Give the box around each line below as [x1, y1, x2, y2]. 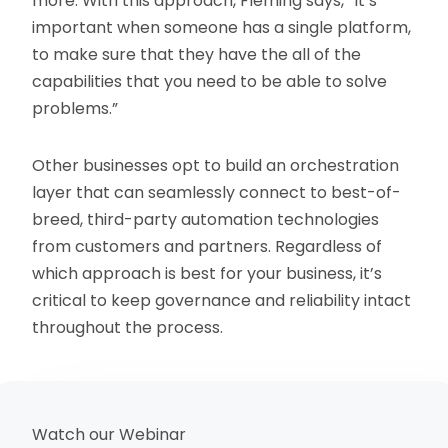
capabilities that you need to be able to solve [32, 69, 388, 93]
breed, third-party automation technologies [32, 207, 380, 231]
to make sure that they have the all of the [32, 42, 362, 66]
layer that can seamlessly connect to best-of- [32, 180, 402, 204]
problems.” [32, 96, 119, 120]
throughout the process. [32, 315, 224, 339]
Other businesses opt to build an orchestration [32, 153, 400, 177]
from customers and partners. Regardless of [32, 234, 383, 258]
